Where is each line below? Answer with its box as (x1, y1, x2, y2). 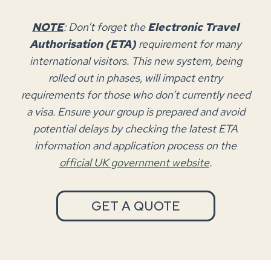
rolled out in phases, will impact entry (48, 71, 223, 85)
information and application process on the (34, 139, 237, 153)
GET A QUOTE (91, 197, 180, 215)
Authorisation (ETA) (30, 37, 136, 51)
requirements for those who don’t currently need (21, 88, 250, 102)
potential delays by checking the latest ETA (33, 122, 238, 136)
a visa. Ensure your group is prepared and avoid (26, 105, 245, 119)
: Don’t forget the (64, 20, 148, 34)
